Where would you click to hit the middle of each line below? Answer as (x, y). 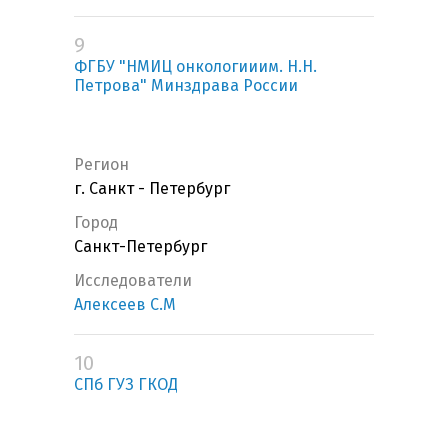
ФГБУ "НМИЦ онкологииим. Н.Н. (195, 67)
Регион (101, 165)
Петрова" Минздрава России (186, 86)
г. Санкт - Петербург (152, 189)
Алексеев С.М (125, 305)
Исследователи (133, 281)
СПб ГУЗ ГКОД (126, 385)
